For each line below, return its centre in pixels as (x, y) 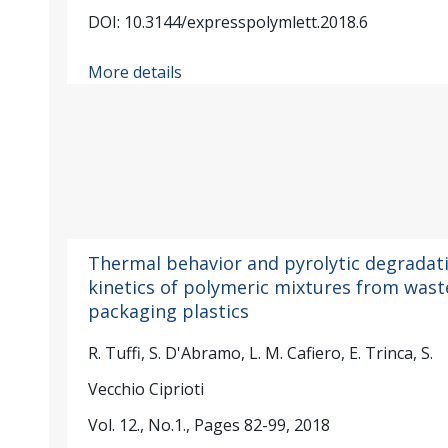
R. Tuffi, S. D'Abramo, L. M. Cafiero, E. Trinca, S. (260, 352)
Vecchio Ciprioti (145, 388)
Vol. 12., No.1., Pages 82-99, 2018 (208, 424)
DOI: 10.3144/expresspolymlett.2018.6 (227, 21)
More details (134, 72)
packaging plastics (168, 310)
